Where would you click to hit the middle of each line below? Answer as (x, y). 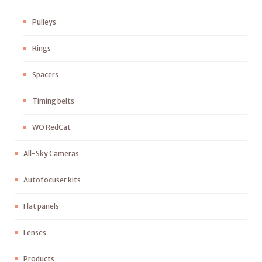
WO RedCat (51, 127)
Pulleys (44, 22)
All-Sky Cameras (51, 154)
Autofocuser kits (52, 180)
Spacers (45, 75)
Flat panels (41, 206)
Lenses (35, 232)
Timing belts (53, 101)
